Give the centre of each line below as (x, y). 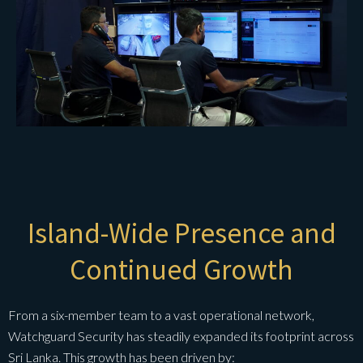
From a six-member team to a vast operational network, (161, 315)
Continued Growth (181, 270)
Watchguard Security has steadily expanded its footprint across (181, 336)
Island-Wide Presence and (181, 234)
